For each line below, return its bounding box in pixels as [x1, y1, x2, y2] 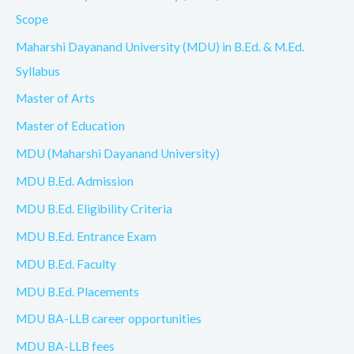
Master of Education [16, 119, 125, 134]
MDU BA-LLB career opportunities [16, 311, 201, 326]
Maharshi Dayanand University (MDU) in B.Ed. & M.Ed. [16, 39, 304, 54]
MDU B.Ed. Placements [16, 284, 139, 299]
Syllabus [16, 63, 60, 78]
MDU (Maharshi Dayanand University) [16, 146, 220, 161]
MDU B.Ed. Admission [16, 174, 134, 189]
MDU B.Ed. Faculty [16, 256, 116, 271]
